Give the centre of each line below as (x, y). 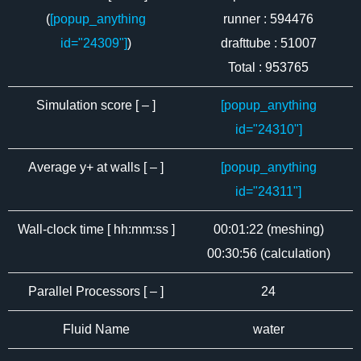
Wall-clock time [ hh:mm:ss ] (96, 229)
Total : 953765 (268, 67)
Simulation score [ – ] (96, 105)
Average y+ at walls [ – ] (96, 167)
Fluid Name (96, 329)
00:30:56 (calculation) (268, 253)
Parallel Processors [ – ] (96, 291)
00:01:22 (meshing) (268, 229)
